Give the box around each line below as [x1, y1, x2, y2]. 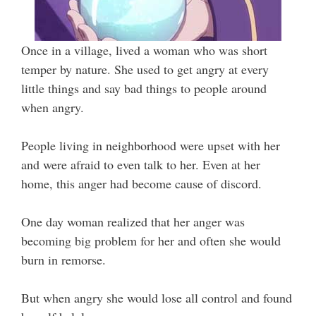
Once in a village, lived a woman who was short [21, 42, 267, 59]
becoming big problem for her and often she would [21, 232, 281, 250]
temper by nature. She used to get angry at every [21, 61, 269, 78]
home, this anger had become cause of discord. [21, 175, 262, 193]
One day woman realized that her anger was [21, 213, 245, 231]
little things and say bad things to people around [21, 80, 267, 97]
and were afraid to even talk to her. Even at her [21, 156, 260, 174]
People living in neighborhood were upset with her [21, 137, 280, 154]
